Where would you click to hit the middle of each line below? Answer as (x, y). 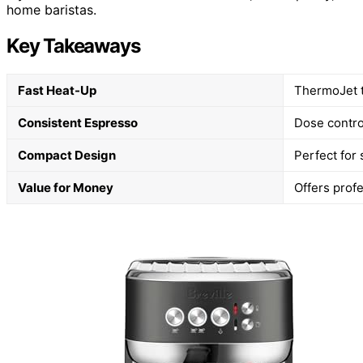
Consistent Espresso (78, 122)
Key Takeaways (73, 45)
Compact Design (67, 155)
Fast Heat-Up (57, 90)
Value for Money (66, 187)
